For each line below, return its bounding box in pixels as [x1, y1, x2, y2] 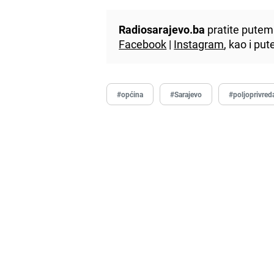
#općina [117, 89, 144, 99]
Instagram [174, 36, 224, 51]
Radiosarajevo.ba [119, 21, 206, 37]
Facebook [119, 36, 167, 51]
